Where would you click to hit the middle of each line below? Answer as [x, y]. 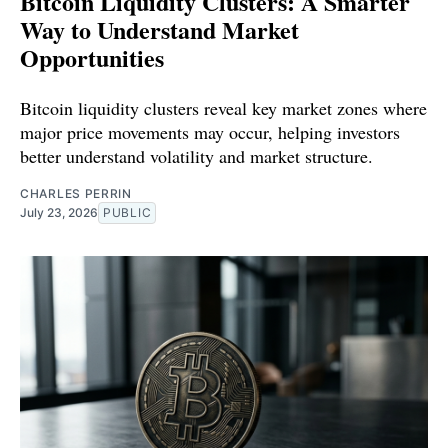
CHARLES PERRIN [76, 194]
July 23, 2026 [59, 213]
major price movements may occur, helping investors [210, 132]
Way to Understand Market [159, 30]
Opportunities [92, 58]
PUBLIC [127, 213]
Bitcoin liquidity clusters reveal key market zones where [223, 108]
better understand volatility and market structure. [196, 156]
